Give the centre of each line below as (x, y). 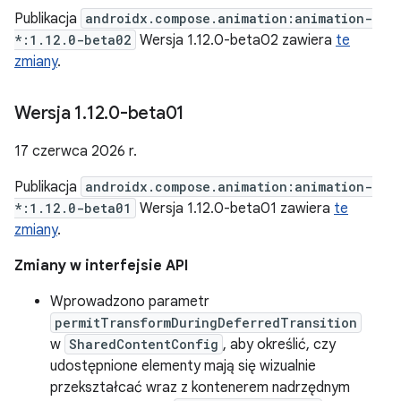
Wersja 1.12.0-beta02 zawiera (236, 40)
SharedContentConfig (144, 344)
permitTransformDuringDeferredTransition (206, 323)
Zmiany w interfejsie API (101, 266)
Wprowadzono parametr (130, 302)
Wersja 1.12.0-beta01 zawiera (235, 209)
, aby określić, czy (279, 345)
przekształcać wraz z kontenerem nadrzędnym (200, 388)
